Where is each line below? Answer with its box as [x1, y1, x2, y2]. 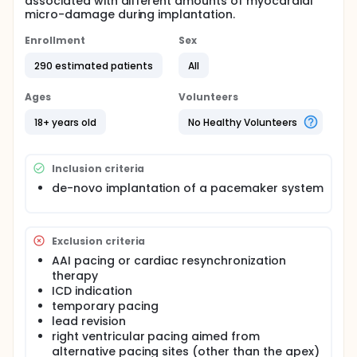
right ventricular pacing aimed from [52, 328, 260, 344]
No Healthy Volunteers [188, 115, 298, 129]
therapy [52, 268, 98, 284]
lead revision [52, 313, 126, 329]
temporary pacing [52, 298, 159, 314]
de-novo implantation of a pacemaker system [52, 180, 324, 196]
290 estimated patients [34, 58, 154, 73]
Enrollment [25, 33, 85, 47]
